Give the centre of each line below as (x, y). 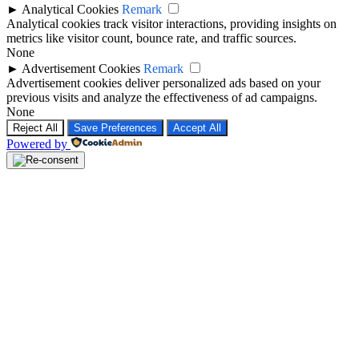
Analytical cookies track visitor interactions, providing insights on (171, 23)
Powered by (37, 143)
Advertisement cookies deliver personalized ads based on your (163, 83)
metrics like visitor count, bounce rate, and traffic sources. (151, 38)
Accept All (197, 127)
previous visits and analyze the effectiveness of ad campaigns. (162, 97)
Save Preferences (115, 127)
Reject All (35, 127)
